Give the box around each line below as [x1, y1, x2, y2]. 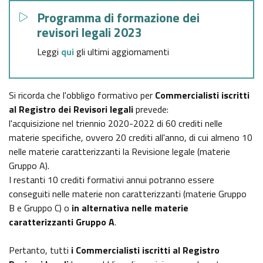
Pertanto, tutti [9, 243, 71, 258]
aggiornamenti [112, 45, 169, 59]
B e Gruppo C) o [9, 201, 72, 215]
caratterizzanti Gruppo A [9, 215, 114, 230]
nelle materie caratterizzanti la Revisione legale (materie [9, 144, 230, 159]
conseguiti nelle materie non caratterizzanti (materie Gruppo [9, 187, 247, 201]
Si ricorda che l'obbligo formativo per [9, 88, 155, 103]
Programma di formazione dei [37, 8, 200, 28]
